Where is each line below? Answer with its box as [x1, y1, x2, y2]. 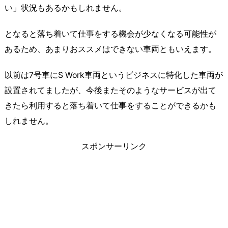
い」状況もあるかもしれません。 [5, 3, 127, 13]
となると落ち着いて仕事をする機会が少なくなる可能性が [5, 28, 216, 39]
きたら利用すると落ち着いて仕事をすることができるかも [5, 100, 216, 110]
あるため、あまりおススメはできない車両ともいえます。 [5, 44, 216, 54]
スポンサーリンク [81, 141, 147, 152]
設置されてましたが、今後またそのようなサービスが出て [5, 85, 216, 95]
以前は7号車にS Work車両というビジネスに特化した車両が [5, 70, 223, 80]
